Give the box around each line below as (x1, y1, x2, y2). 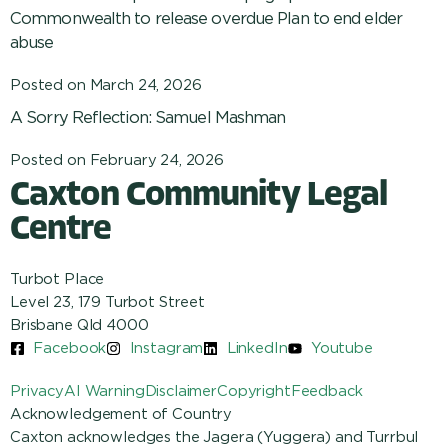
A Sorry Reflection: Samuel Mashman (10, 107, 286, 128)
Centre (10, 213, 111, 249)
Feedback (290, 382, 363, 401)
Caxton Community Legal (10, 179, 388, 215)
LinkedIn (226, 339, 288, 358)
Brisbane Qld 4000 (10, 316, 149, 335)
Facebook (33, 339, 107, 358)
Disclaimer (144, 382, 218, 401)
